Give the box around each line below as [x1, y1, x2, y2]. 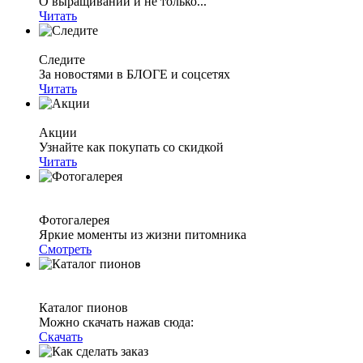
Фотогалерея [39, 213, 109, 227]
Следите [39, 53, 85, 66]
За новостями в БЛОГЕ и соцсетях [39, 67, 230, 81]
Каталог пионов [39, 301, 128, 314]
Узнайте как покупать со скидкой [39, 140, 224, 154]
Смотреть [39, 242, 92, 256]
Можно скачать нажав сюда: [39, 315, 194, 329]
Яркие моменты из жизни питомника [39, 228, 246, 241]
